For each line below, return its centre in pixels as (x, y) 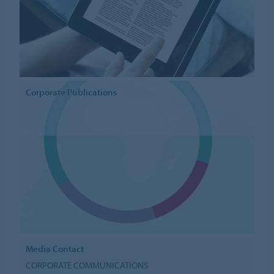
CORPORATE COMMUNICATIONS (87, 265)
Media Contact (55, 249)
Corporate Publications (72, 92)
